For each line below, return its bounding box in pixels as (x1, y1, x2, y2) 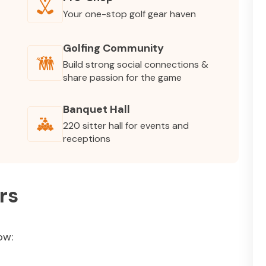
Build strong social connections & (63, 58, 208, 71)
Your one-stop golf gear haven (63, 7, 196, 20)
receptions (63, 132, 110, 145)
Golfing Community (63, 41, 164, 56)
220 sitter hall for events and (63, 119, 189, 132)
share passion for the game (63, 71, 182, 84)
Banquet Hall (63, 102, 130, 117)
